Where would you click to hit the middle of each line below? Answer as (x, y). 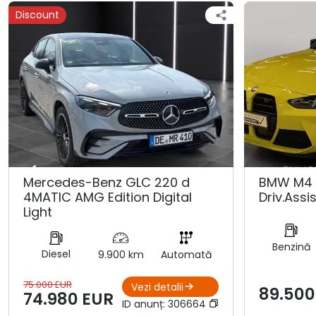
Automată (186, 255)
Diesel (56, 254)
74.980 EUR (68, 299)
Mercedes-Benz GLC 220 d (107, 182)
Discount (37, 15)
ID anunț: (145, 304)
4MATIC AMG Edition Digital (108, 197)
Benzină (291, 247)
